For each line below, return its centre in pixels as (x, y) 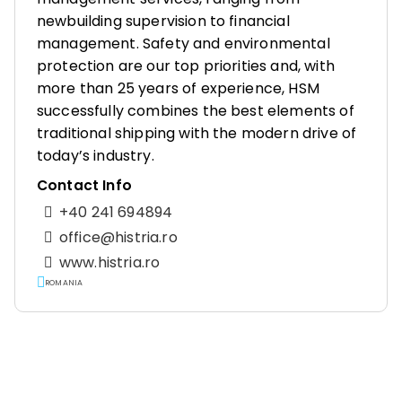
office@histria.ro (118, 237)
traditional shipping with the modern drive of (197, 133)
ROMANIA (64, 282)
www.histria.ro (110, 262)
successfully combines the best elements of (196, 111)
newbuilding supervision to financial (163, 21)
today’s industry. (96, 156)
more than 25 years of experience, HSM (178, 88)
